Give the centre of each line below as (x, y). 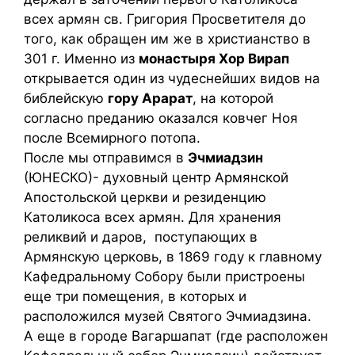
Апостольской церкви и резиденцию (145, 197)
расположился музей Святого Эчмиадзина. (168, 316)
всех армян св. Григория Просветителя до (165, 19)
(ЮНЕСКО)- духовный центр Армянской (156, 177)
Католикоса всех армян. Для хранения (153, 217)
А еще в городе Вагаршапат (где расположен (176, 336)
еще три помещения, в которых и (135, 296)
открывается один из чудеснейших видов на (172, 78)
